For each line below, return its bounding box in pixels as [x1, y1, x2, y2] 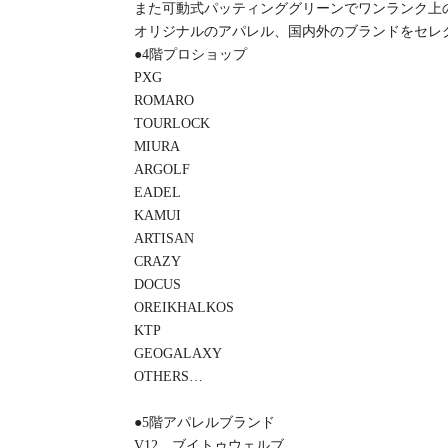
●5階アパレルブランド [134, 415, 276, 431]
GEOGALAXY [134, 346, 223, 362]
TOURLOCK [134, 116, 211, 132]
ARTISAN [134, 231, 195, 247]
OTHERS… [134, 369, 204, 385]
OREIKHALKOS [134, 300, 235, 316]
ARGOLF [134, 162, 191, 178]
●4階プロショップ [134, 47, 248, 63]
